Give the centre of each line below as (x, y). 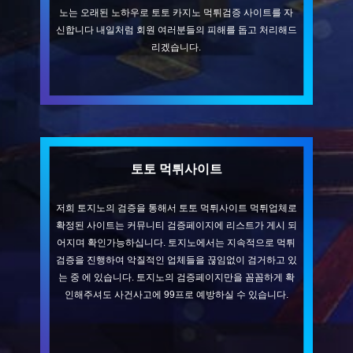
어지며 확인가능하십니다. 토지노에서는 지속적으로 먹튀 (176, 243)
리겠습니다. (176, 48)
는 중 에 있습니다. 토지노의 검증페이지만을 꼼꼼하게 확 (176, 278)
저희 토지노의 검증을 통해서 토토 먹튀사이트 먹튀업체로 (176, 208)
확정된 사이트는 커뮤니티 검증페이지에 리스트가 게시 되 (176, 226)
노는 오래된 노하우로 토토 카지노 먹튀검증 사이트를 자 (176, 13)
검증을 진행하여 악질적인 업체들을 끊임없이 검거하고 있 (176, 260)
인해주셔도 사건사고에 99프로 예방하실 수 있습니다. (176, 295)
